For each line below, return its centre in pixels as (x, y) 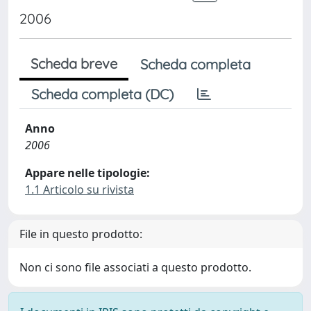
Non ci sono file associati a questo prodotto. (135, 267)
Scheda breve (74, 64)
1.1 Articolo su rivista (79, 190)
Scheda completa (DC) (102, 94)
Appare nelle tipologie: (87, 173)
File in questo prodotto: (81, 234)
